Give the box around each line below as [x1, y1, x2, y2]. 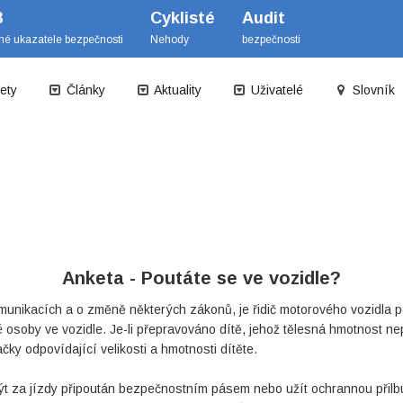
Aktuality [151, 83, 201, 97]
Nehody [150, 33, 189, 46]
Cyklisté [150, 9, 215, 27]
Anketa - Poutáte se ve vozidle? [62, 268, 341, 288]
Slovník [349, 83, 395, 97]
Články [63, 83, 105, 97]
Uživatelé [247, 83, 303, 97]
